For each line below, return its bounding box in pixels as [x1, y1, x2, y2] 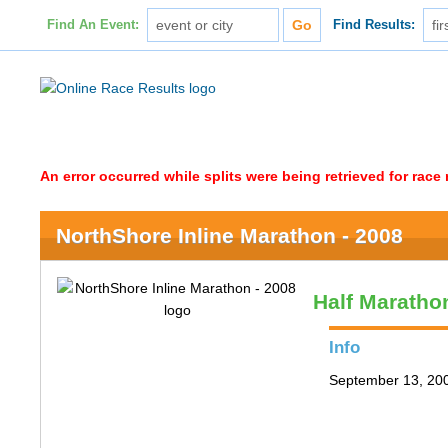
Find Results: [333, 18, 416, 32]
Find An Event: [46, 18, 139, 32]
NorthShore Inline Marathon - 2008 [56, 224, 404, 247]
